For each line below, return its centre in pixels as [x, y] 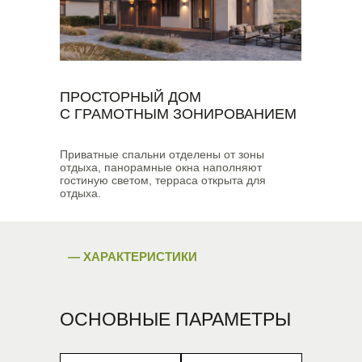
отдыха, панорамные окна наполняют [161, 167]
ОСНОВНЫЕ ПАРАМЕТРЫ [175, 319]
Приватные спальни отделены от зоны [162, 154]
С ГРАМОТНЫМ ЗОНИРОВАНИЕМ [178, 114]
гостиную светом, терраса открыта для [163, 180]
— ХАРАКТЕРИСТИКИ [133, 257]
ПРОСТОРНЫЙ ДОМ [130, 97]
